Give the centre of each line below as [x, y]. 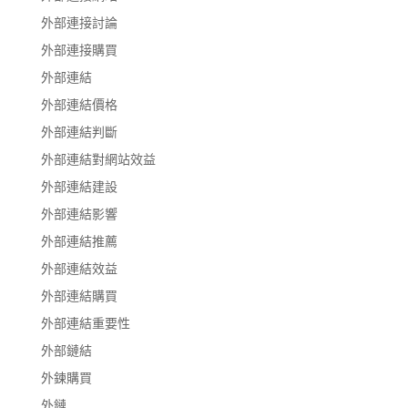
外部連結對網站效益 [98, 158]
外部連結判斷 [79, 131]
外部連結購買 [79, 295]
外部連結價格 [79, 104]
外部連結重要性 [85, 322]
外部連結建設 [79, 186]
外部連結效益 [79, 268]
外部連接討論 [79, 22]
